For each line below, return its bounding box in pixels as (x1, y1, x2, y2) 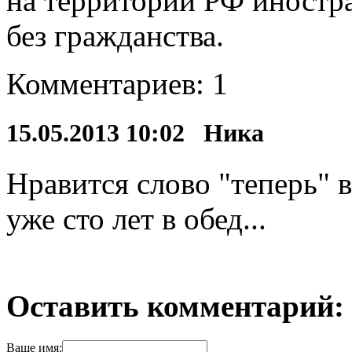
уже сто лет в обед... (6, 201, 266, 236)
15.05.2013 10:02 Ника (6, 119, 277, 148)
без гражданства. (6, 19, 224, 53)
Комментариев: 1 (6, 67, 228, 101)
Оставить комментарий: (6, 288, 344, 323)
